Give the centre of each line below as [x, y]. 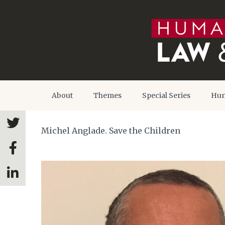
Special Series [166, 95]
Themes [107, 95]
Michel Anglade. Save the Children [111, 131]
